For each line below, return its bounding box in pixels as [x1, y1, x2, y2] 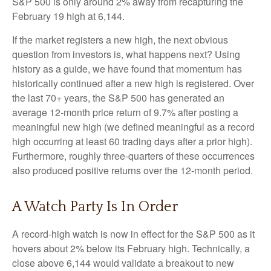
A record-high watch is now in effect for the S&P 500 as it [12, 226, 255, 241]
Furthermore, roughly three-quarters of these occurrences [12, 148, 255, 163]
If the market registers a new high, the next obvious [12, 32, 228, 47]
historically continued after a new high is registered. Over [12, 76, 254, 90]
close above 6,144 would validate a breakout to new [12, 255, 234, 270]
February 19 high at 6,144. [12, 8, 125, 23]
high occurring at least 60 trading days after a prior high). [12, 134, 252, 148]
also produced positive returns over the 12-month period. [12, 163, 253, 177]
